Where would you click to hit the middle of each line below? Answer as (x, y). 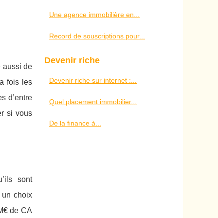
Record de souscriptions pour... (97, 36)
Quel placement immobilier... (93, 101)
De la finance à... (75, 123)
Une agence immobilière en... (94, 14)
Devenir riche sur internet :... (93, 80)
